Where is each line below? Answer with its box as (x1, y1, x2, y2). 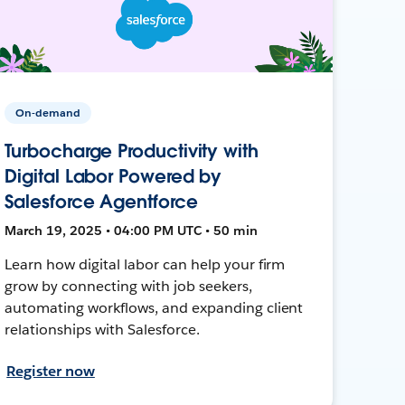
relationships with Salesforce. (5, 319, 200, 339)
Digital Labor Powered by (5, 164, 222, 188)
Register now (6, 361, 95, 381)
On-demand (15, 104, 81, 120)
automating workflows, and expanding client (5, 297, 304, 317)
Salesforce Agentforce (5, 189, 198, 213)
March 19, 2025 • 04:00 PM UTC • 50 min (5, 221, 259, 239)
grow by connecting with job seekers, (5, 276, 252, 296)
